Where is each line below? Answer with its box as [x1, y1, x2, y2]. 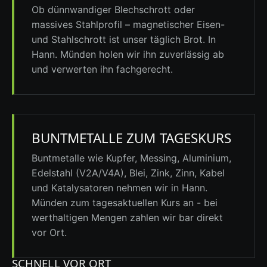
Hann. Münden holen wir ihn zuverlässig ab [31, 48, 224, 61]
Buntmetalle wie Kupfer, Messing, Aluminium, [31, 152, 231, 164]
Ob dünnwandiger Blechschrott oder [31, 4, 195, 16]
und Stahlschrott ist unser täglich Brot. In [31, 33, 216, 46]
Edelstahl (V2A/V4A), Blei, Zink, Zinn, [31, 167, 200, 179]
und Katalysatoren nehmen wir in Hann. [31, 182, 207, 194]
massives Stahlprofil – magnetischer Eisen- [31, 18, 225, 31]
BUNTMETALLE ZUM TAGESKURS [31, 128, 232, 147]
